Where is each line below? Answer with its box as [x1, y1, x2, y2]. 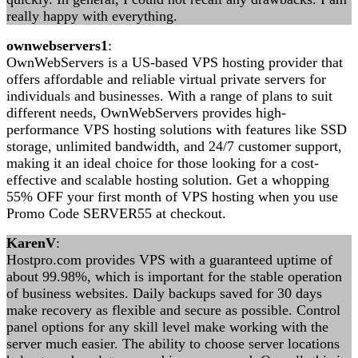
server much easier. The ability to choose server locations [6, 336, 340, 352]
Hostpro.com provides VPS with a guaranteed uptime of [6, 252, 332, 268]
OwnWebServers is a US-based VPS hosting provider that [6, 54, 343, 70]
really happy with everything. [6, 8, 177, 24]
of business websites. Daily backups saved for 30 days [6, 285, 322, 301]
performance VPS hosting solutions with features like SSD [6, 121, 347, 137]
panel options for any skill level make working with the [6, 319, 328, 335]
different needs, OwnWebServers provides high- [6, 105, 286, 121]
